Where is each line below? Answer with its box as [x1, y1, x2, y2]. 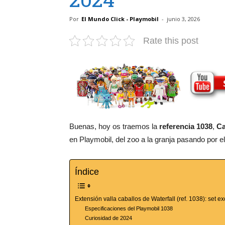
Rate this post [143, 35, 198, 46]
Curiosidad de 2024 [85, 215, 133, 221]
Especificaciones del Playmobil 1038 [85, 205, 173, 212]
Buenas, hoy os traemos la [69, 122, 159, 131]
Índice [75, 167, 99, 177]
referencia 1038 [159, 122, 212, 131]
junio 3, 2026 [167, 15, 200, 23]
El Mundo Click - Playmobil [81, 15, 159, 23]
